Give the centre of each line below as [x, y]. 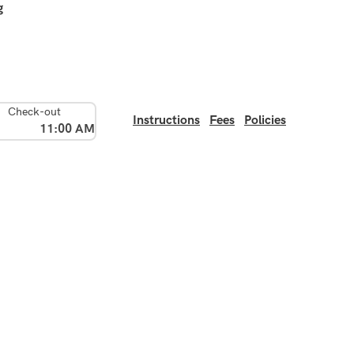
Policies [265, 121]
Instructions [166, 121]
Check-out [34, 111]
